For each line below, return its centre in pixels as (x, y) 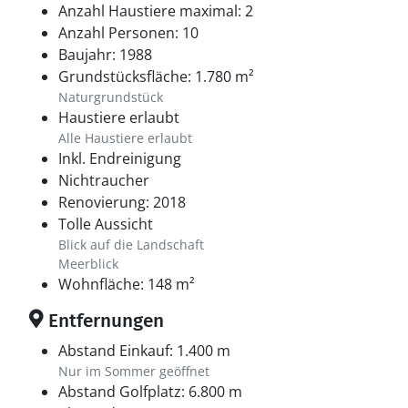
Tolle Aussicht (106, 224)
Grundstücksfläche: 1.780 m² (156, 76)
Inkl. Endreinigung (120, 158)
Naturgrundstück (111, 97)
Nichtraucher (104, 180)
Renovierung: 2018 (122, 202)
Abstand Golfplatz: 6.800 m (150, 392)
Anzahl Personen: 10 (128, 33)
